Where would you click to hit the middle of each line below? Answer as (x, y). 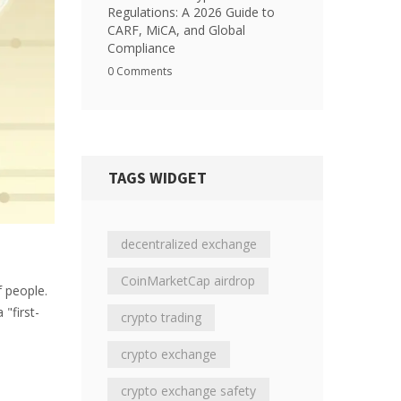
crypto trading (161, 317)
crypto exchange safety (188, 391)
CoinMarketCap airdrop (188, 281)
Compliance (141, 48)
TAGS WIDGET (158, 178)
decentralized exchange (189, 244)
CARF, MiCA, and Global (176, 30)
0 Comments (140, 71)
